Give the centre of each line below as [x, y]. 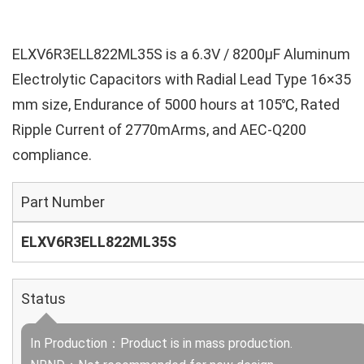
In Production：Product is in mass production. [161, 343]
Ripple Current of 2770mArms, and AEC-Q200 [159, 130]
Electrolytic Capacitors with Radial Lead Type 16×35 [182, 79]
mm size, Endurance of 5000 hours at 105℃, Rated [176, 104]
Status [43, 299]
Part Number [63, 202]
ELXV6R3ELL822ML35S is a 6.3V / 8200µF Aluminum [181, 54]
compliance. [52, 155]
